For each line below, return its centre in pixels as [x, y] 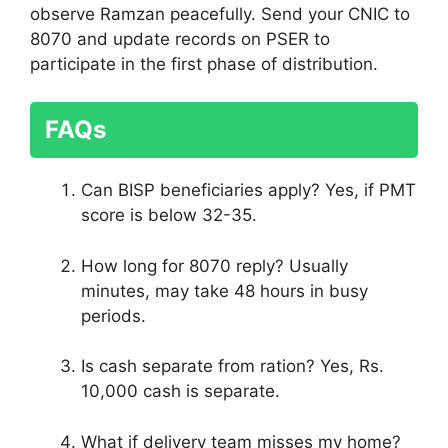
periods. [113, 315]
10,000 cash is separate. [180, 391]
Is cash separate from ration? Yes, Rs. [232, 366]
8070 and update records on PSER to [180, 38]
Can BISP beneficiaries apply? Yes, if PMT [248, 190]
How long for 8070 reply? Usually [214, 265]
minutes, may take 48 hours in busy [224, 290]
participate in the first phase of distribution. [204, 63]
